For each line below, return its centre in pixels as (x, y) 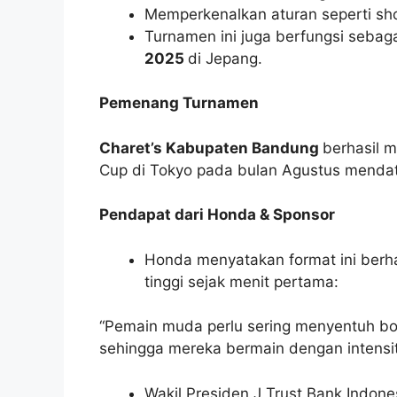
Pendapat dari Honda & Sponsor (217, 215)
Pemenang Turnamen (179, 103)
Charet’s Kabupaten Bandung (211, 148)
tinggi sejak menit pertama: (241, 281)
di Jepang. (225, 58)
